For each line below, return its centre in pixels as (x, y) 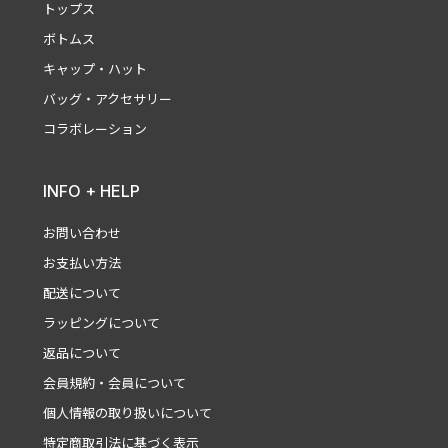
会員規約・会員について (114, 382)
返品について (81, 352)
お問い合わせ (81, 232)
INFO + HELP (91, 190)
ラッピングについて (101, 322)
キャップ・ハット (94, 68)
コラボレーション (94, 128)
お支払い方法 (81, 262)
